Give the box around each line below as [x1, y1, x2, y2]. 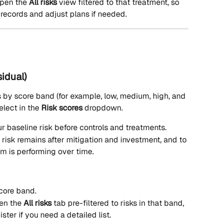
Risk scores [41, 103, 82, 113]
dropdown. [82, 103, 123, 113]
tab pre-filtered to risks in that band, [52, 197, 186, 208]
